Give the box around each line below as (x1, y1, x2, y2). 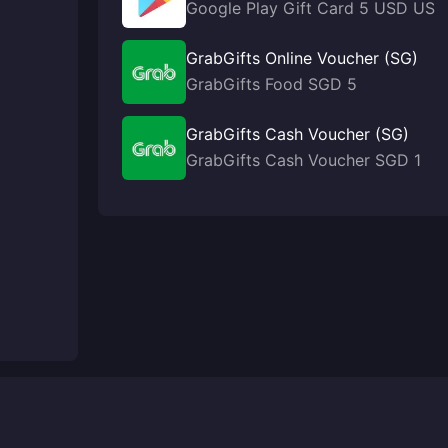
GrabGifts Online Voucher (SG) (186, 48, 418, 68)
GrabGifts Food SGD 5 (186, 74, 357, 94)
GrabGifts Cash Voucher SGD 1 (186, 150, 421, 170)
